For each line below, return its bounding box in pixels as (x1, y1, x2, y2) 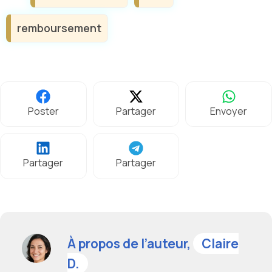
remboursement (17, 20, 101, 35)
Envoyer (210, 104, 248, 118)
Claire (202, 234, 239, 252)
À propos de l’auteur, (67, 234, 193, 252)
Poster (27, 104, 59, 118)
